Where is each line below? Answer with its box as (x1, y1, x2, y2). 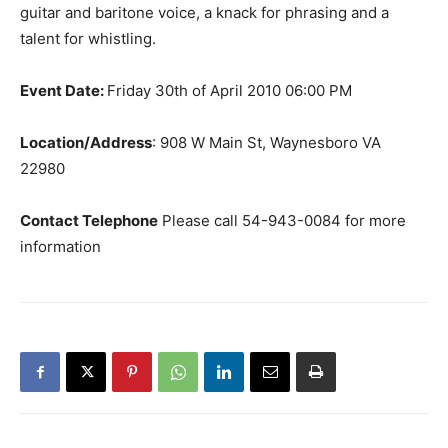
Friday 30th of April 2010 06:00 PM (107, 81, 352, 101)
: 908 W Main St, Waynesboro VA (152, 133, 381, 153)
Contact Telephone (20, 211, 158, 231)
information (20, 237, 101, 257)
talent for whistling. (20, 29, 156, 49)
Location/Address (20, 133, 152, 153)
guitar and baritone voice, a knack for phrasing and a (20, 3, 389, 23)
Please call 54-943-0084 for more (158, 211, 406, 231)
